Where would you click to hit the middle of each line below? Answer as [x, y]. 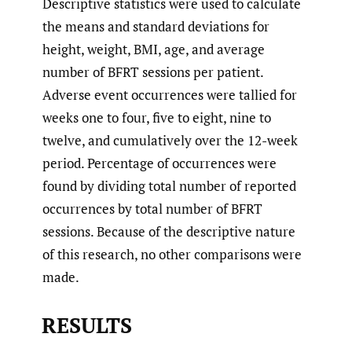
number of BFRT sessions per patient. [153, 71]
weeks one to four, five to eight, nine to [157, 117]
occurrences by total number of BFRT [152, 208]
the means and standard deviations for [156, 26]
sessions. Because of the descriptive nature [169, 231]
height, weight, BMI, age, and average [154, 49]
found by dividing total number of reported [169, 185]
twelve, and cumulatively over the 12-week [170, 140]
